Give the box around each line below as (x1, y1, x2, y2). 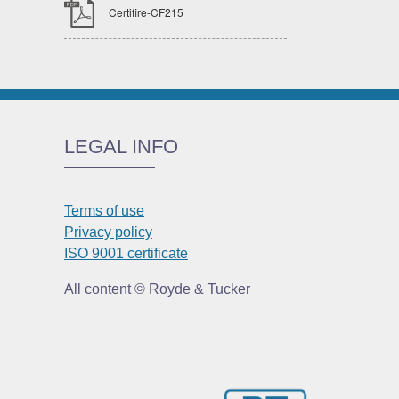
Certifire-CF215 (109, 4, 183, 20)
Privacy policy (64, 224, 152, 240)
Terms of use (64, 202, 144, 218)
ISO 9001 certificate (64, 245, 188, 261)
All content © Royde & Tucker (64, 281, 250, 297)
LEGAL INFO (64, 134, 178, 158)
